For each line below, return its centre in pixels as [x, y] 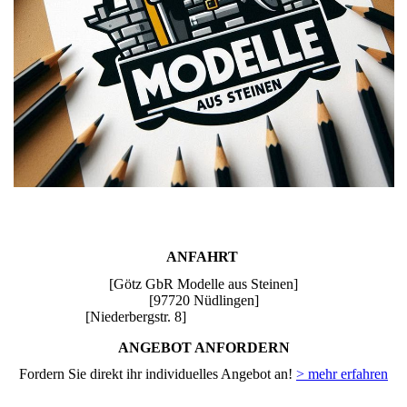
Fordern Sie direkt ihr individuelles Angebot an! [158, 373]
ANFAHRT [203, 257]
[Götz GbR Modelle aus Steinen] [203, 283]
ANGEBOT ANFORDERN [203, 347]
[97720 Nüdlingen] [203, 300]
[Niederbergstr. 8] [98, 316]
